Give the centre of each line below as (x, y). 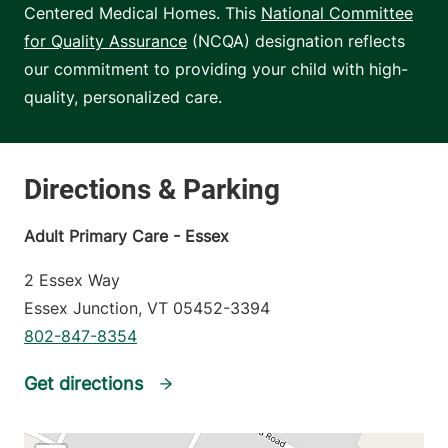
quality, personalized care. (123, 97)
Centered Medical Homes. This (142, 13)
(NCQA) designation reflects (296, 41)
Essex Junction (81, 307)
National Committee (337, 13)
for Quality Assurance (105, 41)
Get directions (83, 383)
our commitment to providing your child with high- (216, 69)
